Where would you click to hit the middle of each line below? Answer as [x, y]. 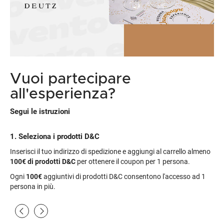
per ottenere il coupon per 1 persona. [133, 162]
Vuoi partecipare [70, 79]
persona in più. [33, 187]
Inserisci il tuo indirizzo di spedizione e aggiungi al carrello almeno [110, 152]
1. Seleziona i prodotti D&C [55, 137]
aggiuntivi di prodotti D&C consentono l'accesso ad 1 [124, 177]
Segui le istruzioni [40, 112]
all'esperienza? [63, 94]
